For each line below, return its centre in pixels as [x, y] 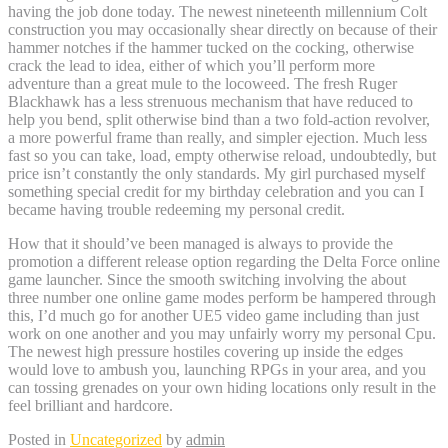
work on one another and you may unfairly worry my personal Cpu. [222, 334]
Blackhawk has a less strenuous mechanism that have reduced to [210, 102]
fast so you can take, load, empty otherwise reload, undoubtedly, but [222, 156]
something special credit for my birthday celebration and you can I [216, 192]
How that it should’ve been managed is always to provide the [200, 244]
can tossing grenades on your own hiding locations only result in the [222, 388]
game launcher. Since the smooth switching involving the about [207, 280]
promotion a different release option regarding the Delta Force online [224, 262]
